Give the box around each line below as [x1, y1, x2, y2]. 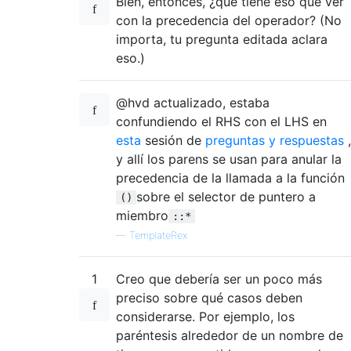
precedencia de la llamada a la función [116, 169, 345, 186]
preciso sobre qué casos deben [116, 289, 302, 306]
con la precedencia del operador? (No [116, 12, 342, 28]
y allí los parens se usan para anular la [116, 150, 342, 167]
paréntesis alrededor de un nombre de [116, 327, 343, 343]
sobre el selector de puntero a [136, 188, 316, 204]
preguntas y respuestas [205, 132, 344, 148]
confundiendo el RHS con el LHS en [116, 113, 327, 129]
